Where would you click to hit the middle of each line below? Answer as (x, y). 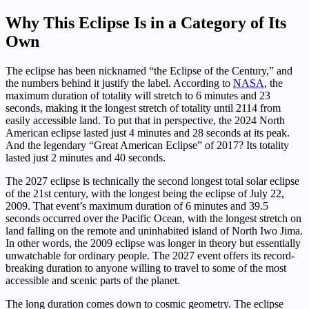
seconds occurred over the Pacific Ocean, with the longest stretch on (153, 219)
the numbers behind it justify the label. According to (119, 83)
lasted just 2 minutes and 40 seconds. (86, 158)
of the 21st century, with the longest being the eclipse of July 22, (145, 194)
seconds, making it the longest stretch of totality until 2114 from (143, 108)
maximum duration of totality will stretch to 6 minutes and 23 (138, 96)
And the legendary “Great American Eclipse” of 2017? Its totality (147, 146)
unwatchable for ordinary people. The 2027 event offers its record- (150, 256)
